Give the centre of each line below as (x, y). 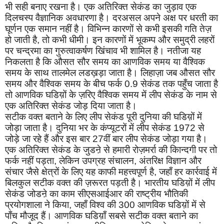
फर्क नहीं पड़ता (29, 161)
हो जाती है (21, 40)
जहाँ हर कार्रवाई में (188, 172)
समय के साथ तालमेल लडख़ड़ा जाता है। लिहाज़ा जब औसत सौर (110, 73)
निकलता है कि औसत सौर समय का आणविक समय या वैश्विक (105, 62)
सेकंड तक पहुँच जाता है (178, 84)
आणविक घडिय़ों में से (171, 205)
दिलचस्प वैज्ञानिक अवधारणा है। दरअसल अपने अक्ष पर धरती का (111, 18)
